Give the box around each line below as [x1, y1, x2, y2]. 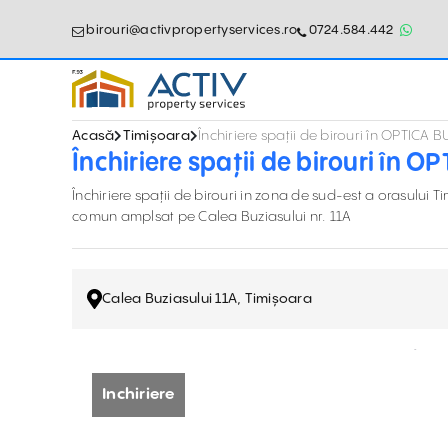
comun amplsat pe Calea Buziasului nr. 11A [72, 210, 352, 224]
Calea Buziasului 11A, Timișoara [102, 291, 312, 306]
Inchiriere [102, 386, 175, 403]
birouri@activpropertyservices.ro [86, 22, 298, 37]
